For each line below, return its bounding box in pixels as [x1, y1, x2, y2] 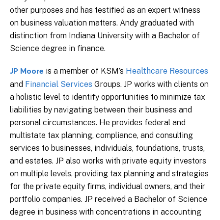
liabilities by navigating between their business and [10, 105, 192, 114]
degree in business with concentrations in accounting [10, 207, 201, 217]
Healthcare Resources [126, 66, 208, 76]
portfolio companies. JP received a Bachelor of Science [10, 194, 207, 204]
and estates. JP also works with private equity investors [10, 156, 206, 165]
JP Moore [10, 68, 44, 76]
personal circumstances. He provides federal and [10, 118, 186, 127]
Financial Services [25, 80, 92, 89]
